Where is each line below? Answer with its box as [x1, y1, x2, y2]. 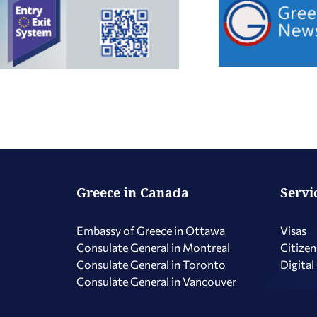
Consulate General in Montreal [76, 241, 230, 254]
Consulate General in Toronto [76, 258, 226, 271]
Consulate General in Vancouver [76, 275, 236, 288]
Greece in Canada [76, 184, 189, 201]
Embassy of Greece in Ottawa [76, 224, 225, 237]
